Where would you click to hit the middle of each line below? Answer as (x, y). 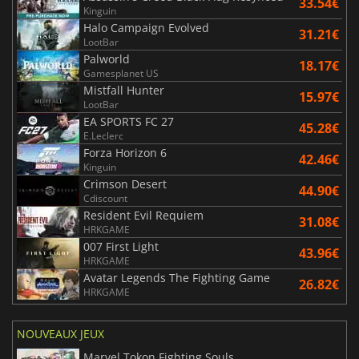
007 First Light (121, 247)
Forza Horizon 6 (125, 153)
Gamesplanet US (121, 74)
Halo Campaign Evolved (146, 28)
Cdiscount (105, 199)
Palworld (107, 59)
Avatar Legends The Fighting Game (177, 278)
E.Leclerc (103, 136)
